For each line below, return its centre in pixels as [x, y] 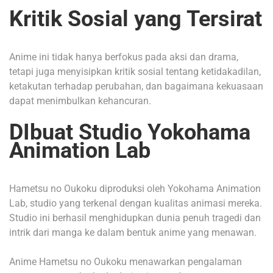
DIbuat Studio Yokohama [130, 133]
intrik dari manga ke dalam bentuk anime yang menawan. [133, 233]
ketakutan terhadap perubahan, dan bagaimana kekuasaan [136, 87]
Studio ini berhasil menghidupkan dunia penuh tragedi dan [135, 218]
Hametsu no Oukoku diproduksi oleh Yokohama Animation [135, 189]
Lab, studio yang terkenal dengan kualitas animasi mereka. [136, 204]
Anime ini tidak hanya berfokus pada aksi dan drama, [124, 57]
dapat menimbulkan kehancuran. [80, 101]
